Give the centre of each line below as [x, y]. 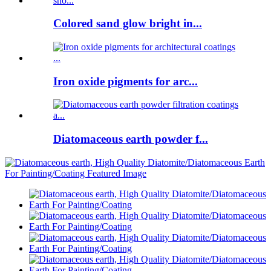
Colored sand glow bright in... [128, 24]
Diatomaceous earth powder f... [131, 139]
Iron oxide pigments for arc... [126, 81]
